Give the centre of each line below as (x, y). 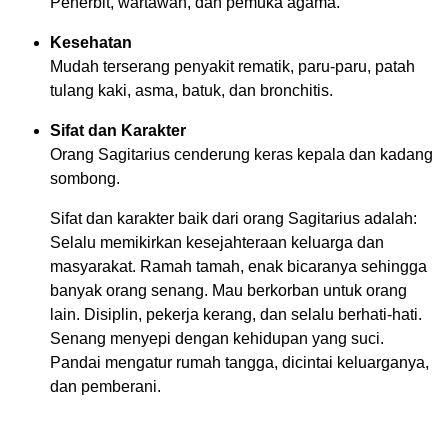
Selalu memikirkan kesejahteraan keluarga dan (217, 242)
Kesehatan (91, 42)
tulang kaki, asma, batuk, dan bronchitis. (191, 90)
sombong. (85, 178)
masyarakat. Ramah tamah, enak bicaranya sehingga (238, 266)
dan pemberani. (105, 386)
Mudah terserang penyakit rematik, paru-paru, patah (232, 66)
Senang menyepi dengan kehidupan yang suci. (217, 338)
